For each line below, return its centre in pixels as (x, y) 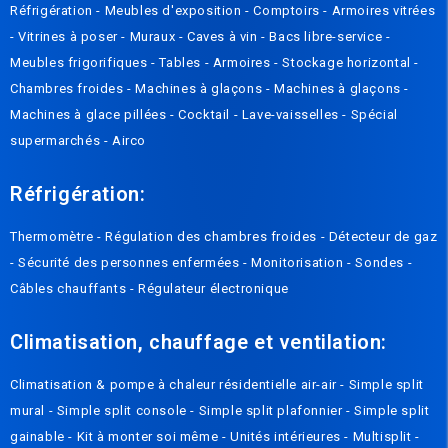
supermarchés (57, 141)
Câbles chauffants (70, 289)
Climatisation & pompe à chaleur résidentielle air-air (175, 385)
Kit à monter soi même (149, 437)
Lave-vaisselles (292, 115)
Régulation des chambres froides (213, 237)
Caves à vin (224, 37)
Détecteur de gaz (383, 237)
